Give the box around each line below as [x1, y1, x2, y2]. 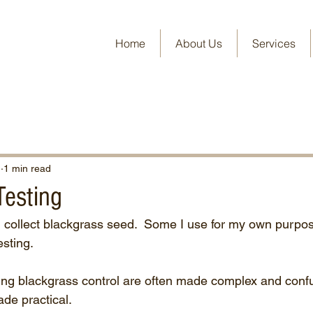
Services [252, 36, 296, 50]
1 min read [3, 162, 51, 174]
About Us [175, 36, 222, 50]
